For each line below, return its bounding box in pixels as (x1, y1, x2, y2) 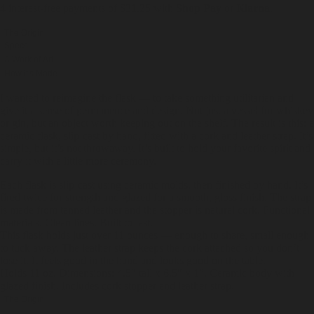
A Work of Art (4, 54, 53, 64)
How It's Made (4, 68, 57, 78)
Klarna (236, 1, 270, 14)
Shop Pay (176, 1, 221, 14)
